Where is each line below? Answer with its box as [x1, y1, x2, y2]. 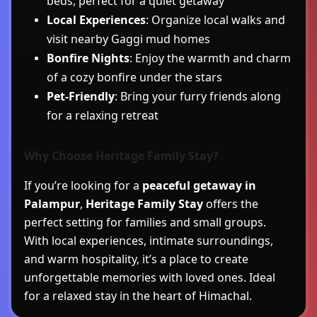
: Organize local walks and [146, 11, 285, 28]
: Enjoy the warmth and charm [129, 50, 291, 66]
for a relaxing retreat [47, 107, 158, 123]
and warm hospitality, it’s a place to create [24, 250, 248, 267]
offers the [203, 195, 258, 212]
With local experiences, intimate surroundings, [24, 232, 273, 248]
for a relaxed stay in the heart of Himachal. [24, 287, 252, 304]
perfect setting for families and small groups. [24, 214, 266, 230]
